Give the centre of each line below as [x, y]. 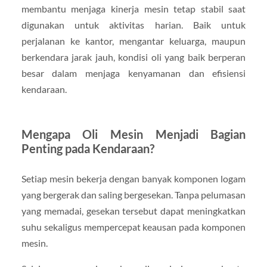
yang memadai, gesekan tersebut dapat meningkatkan [133, 211]
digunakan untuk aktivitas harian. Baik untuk [133, 25]
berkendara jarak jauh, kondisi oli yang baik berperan [133, 57]
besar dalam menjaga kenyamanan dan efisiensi [133, 73]
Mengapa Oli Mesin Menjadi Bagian [133, 134]
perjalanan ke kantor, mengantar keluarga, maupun [133, 41]
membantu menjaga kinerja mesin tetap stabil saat [133, 9]
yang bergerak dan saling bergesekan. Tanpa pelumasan [133, 195]
